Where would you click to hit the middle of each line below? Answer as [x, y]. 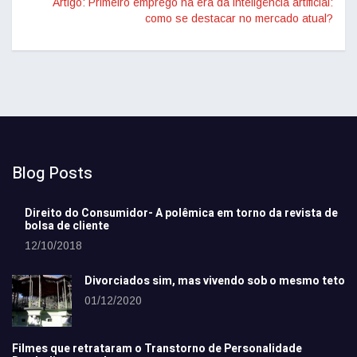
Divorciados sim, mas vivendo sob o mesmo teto [215, 281]
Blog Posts [52, 173]
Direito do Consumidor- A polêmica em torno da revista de [181, 213]
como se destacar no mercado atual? [239, 18]
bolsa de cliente [67, 226]
